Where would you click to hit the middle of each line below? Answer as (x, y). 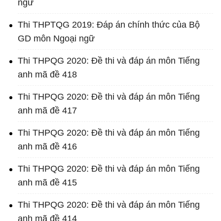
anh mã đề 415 (47, 183)
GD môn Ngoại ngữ (56, 39)
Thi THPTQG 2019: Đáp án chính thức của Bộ (109, 25)
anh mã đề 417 (47, 111)
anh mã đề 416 (47, 147)
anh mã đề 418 (47, 75)
